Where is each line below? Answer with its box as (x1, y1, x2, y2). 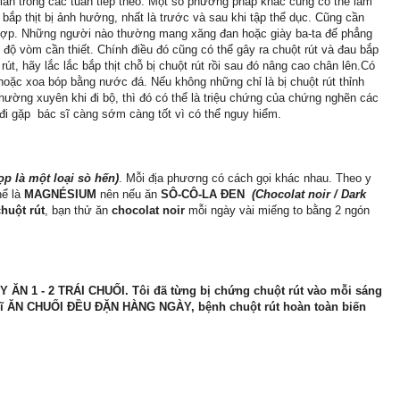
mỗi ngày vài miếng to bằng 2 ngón (185, 204, 370, 218)
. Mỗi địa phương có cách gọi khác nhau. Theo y (119, 171, 371, 186)
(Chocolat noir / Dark (252, 187, 366, 202)
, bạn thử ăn (45, 204, 112, 218)
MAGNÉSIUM (24, 187, 96, 202)
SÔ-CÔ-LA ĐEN (161, 187, 245, 202)
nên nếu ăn (96, 187, 161, 202)
